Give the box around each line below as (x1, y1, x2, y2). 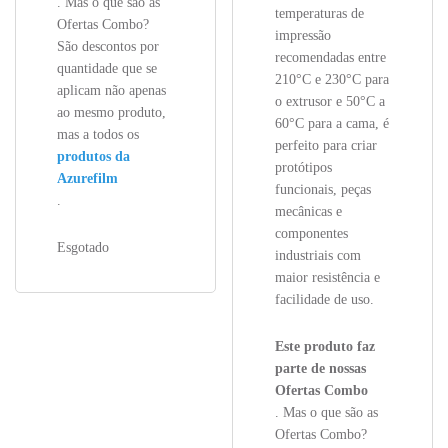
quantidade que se (57, 61, 158, 77)
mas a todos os (57, 127, 144, 143)
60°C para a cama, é (274, 116, 389, 132)
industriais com (274, 248, 361, 264)
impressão (274, 28, 331, 44)
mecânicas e (274, 204, 342, 220)
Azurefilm (57, 171, 119, 187)
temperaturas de (274, 6, 364, 22)
